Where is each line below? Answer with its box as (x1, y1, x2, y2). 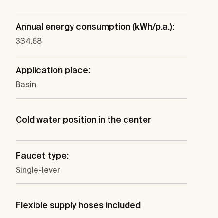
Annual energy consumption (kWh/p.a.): (16, 21, 174, 32)
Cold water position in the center (16, 114, 151, 125)
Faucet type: (16, 150, 69, 161)
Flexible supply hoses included (16, 200, 141, 211)
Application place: (16, 65, 90, 75)
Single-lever (16, 165, 60, 175)
